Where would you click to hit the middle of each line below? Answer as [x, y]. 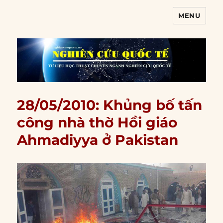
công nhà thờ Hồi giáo [97, 123]
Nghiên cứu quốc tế [77, 23]
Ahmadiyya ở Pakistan [98, 140]
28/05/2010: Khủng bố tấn [110, 105]
